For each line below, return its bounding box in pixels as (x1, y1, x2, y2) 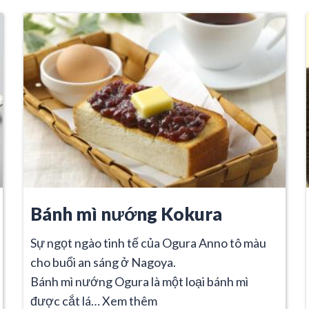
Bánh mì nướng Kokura (30, 203, 222, 224)
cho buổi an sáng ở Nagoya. (30, 254, 176, 270)
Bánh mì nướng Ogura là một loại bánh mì (30, 273, 248, 289)
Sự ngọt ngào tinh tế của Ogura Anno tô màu (30, 235, 266, 250)
